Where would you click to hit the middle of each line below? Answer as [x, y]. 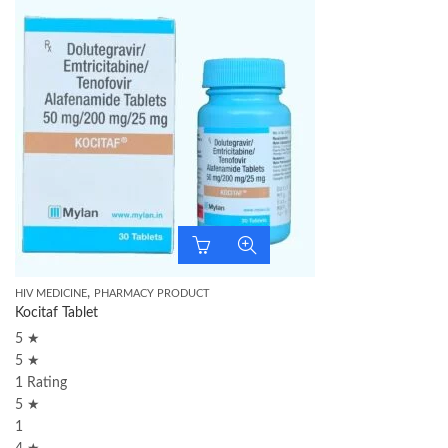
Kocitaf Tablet [56, 313]
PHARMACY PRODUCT [152, 293]
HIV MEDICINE [51, 293]
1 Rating [41, 383]
